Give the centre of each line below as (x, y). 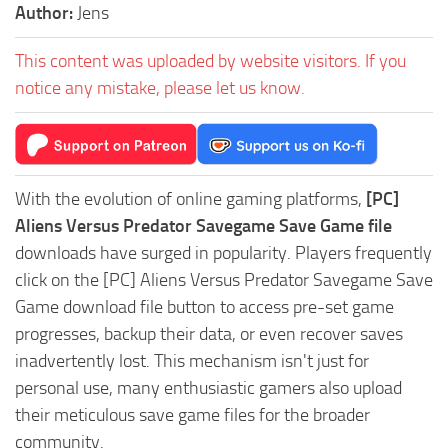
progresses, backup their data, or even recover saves (209, 333)
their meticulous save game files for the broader (192, 414)
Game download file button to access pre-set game (204, 306)
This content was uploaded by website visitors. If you (210, 60)
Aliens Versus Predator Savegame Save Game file (203, 225)
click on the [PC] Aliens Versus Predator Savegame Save (224, 279)
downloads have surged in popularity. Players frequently (223, 252)
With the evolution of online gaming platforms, (190, 198)
